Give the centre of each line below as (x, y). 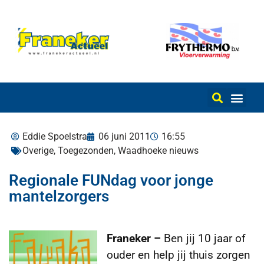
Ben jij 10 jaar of (203, 238)
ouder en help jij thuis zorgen (179, 255)
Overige (38, 151)
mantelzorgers (59, 196)
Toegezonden (86, 151)
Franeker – (134, 238)
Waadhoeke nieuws (158, 151)
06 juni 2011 (124, 136)
